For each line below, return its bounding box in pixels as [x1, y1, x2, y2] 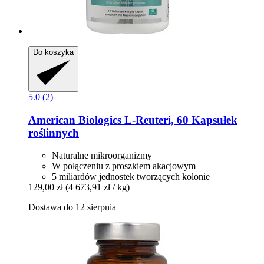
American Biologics [28, 113, 121, 126]
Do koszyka [33, 47, 74, 57]
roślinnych [28, 126, 79, 139]
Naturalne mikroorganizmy [52, 150, 152, 161]
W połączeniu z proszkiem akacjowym [52, 161, 196, 171]
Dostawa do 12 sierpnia [28, 202, 116, 213]
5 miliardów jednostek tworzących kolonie [52, 171, 210, 182]
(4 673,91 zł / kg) [65, 182, 130, 193]
